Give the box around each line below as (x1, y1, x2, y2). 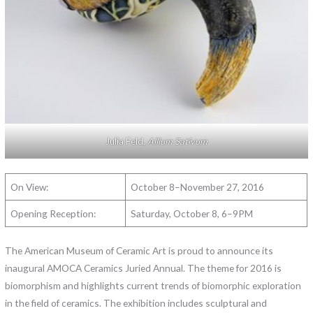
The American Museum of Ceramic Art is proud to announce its (5, 244, 274, 256)
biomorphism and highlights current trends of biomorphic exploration (5, 279, 302, 291)
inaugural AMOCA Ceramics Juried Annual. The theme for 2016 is (5, 261, 282, 274)
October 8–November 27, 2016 (131, 181, 265, 194)
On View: (10, 181, 49, 194)
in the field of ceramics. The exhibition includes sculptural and (5, 296, 268, 309)
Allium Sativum (147, 135, 208, 147)
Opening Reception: (10, 208, 96, 220)
